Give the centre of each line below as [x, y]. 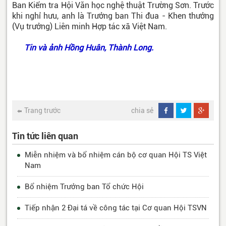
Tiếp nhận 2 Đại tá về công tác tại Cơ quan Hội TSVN [116, 208]
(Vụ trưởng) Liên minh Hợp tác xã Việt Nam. [91, 27]
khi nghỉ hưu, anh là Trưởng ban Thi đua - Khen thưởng [113, 16]
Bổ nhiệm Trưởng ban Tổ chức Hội [84, 187]
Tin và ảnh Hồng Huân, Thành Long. [88, 48]
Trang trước [42, 111]
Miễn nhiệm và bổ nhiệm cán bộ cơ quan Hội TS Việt [116, 155]
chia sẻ [142, 111]
